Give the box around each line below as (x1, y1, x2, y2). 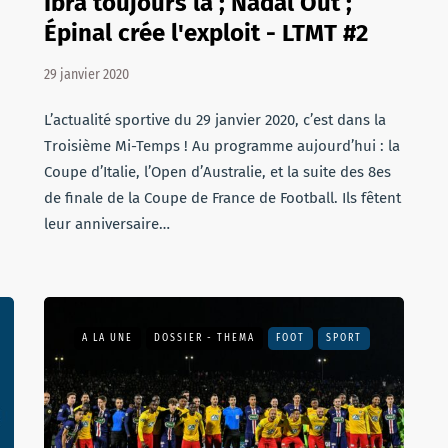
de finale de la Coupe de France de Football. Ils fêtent (44, 189, 401, 207)
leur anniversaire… (44, 215, 170, 233)
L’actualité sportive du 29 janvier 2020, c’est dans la (44, 111, 386, 129)
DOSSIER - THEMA (154, 332, 255, 344)
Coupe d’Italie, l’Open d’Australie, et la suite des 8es (44, 163, 391, 181)
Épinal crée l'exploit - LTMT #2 (44, 19, 368, 47)
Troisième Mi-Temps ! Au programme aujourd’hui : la (44, 137, 400, 155)
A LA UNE (82, 332, 133, 344)
